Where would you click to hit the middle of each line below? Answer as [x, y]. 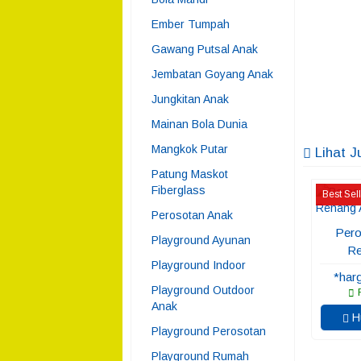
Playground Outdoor [203, 290]
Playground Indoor [199, 265]
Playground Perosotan [209, 331]
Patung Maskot [190, 174]
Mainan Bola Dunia [199, 124]
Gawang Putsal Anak [205, 49]
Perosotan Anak [192, 215]
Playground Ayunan [201, 240]
